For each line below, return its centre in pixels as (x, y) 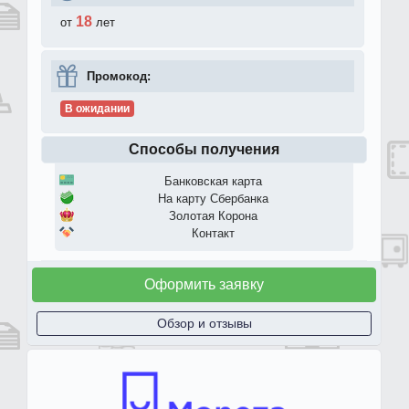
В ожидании (97, 108)
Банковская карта (213, 181)
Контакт (213, 233)
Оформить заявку (204, 284)
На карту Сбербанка (213, 198)
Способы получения (204, 149)
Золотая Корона (213, 215)
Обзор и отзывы (204, 323)
